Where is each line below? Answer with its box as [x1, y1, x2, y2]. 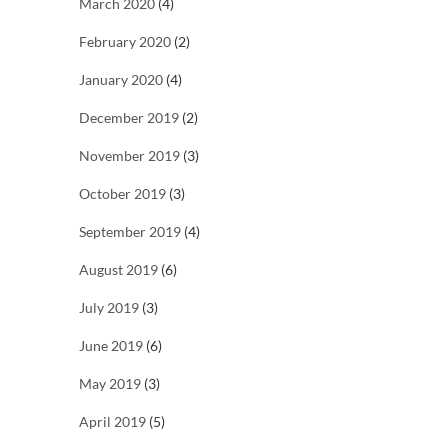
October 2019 [79, 185, 166, 203]
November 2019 [79, 147, 180, 165]
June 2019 [79, 337, 143, 355]
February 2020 [79, 33, 171, 51]
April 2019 [79, 413, 146, 431]
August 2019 [79, 261, 158, 279]
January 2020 [79, 71, 163, 89]
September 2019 [79, 223, 181, 241]
